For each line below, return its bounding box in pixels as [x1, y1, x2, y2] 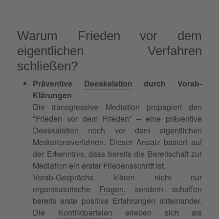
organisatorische [33, 183, 100, 195]
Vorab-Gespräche [33, 171, 113, 183]
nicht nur [135, 171, 202, 183]
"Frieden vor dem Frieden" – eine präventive [33, 112, 202, 124]
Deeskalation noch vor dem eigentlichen [33, 124, 202, 136]
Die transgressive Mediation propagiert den [33, 101, 202, 112]
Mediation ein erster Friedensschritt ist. [33, 159, 166, 171]
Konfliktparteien [58, 206, 112, 218]
